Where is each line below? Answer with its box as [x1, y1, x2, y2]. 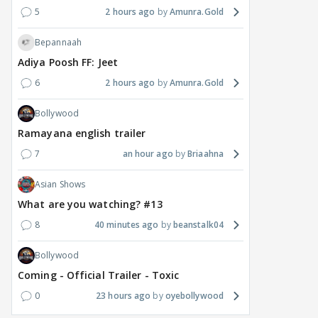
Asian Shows [35, 178, 86, 191]
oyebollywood [165, 290, 224, 302]
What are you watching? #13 [18, 197, 163, 212]
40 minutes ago [94, 219, 159, 231]
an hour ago [122, 148, 173, 160]
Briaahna [187, 148, 224, 160]
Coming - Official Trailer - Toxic [18, 268, 180, 283]
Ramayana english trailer [18, 126, 146, 141]
